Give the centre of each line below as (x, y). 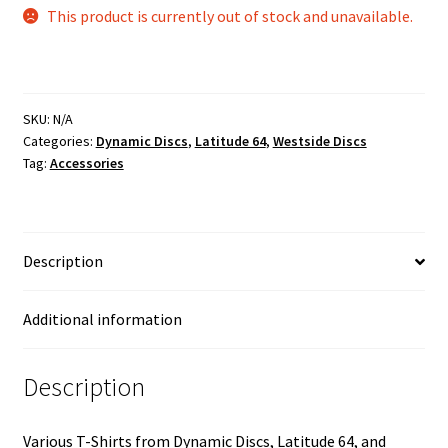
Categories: (59, 141)
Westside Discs (319, 141)
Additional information (102, 319)
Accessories (86, 163)
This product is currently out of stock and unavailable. (230, 15)
